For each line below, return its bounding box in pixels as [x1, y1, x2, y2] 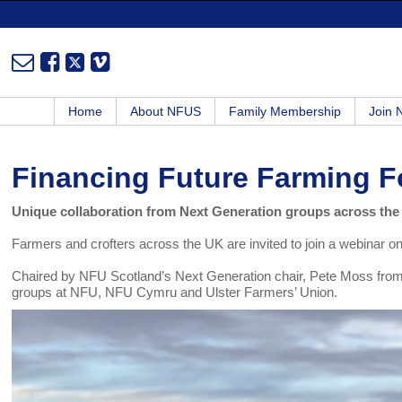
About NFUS [130, 104, 201, 119]
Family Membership [229, 104, 341, 119]
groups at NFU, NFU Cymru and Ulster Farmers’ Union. [12, 284, 345, 301]
